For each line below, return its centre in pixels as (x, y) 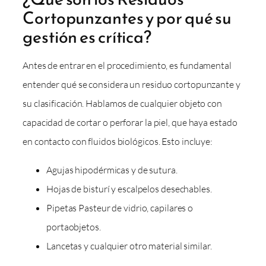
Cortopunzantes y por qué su (127, 18)
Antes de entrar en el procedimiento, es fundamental (127, 65)
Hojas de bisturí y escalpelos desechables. (129, 189)
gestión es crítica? (87, 37)
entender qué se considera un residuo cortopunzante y (132, 84)
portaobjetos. (74, 227)
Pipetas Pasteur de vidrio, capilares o (120, 208)
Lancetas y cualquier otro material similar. (129, 246)
